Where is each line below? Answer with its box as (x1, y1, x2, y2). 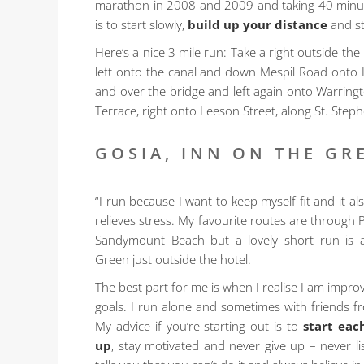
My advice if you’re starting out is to (95, 317, 303, 334)
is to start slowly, (95, 15, 188, 32)
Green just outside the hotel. (95, 250, 251, 267)
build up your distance (188, 15, 327, 32)
